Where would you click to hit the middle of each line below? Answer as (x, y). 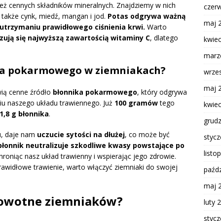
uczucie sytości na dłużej (81, 135)
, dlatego (164, 38)
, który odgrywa (162, 92)
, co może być (147, 135)
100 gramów (136, 103)
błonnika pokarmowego (95, 92)
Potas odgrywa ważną (147, 16)
